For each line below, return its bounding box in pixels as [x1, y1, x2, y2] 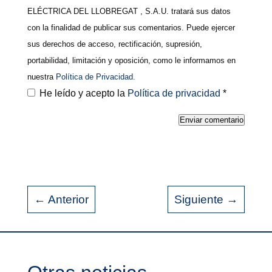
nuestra [27, 72, 53, 81]
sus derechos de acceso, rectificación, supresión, [27, 39, 202, 49]
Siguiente [174, 192, 224, 206]
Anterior [47, 192, 89, 206]
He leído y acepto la [39, 87, 127, 98]
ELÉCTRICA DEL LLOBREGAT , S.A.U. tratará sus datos [27, 6, 231, 16]
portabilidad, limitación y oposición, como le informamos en [27, 55, 236, 65]
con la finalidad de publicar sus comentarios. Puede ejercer [27, 22, 235, 32]
